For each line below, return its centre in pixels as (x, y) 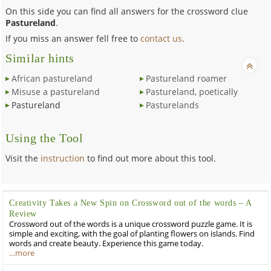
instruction (63, 158)
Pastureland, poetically (191, 91)
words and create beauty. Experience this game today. (106, 243)
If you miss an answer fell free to (73, 38)
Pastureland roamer (186, 78)
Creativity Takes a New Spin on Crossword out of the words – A (131, 203)
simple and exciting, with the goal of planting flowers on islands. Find (132, 233)
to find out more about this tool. (151, 158)
